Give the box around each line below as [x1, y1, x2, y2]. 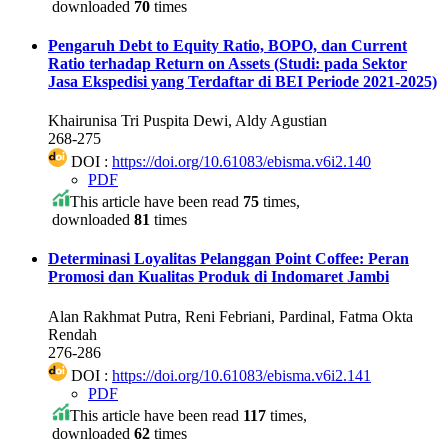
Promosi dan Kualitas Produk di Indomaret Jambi [48, 268, 389, 286]
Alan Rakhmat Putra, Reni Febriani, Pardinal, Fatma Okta [48, 307, 413, 325]
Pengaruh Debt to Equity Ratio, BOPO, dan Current [48, 36, 407, 54]
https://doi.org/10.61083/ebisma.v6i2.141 [112, 366, 371, 384]
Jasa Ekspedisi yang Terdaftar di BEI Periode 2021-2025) [48, 72, 437, 90]
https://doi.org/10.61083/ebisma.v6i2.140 [112, 153, 371, 171]
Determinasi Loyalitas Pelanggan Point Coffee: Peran [48, 250, 409, 268]
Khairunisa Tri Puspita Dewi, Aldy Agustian [48, 112, 327, 130]
